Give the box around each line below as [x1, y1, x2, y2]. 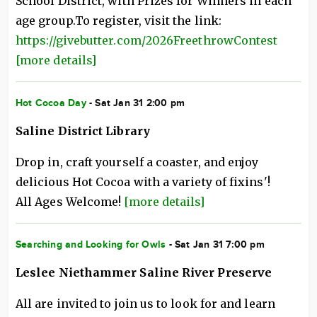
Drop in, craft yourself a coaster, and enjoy [16, 155, 259, 169]
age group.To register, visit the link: [16, 13, 225, 28]
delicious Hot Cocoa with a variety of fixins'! [16, 175, 270, 189]
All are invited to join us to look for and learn [16, 296, 275, 311]
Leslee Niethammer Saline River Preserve [16, 265, 272, 279]
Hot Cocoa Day [16, 97, 86, 109]
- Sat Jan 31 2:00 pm [86, 97, 185, 109]
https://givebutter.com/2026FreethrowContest [16, 33, 278, 47]
